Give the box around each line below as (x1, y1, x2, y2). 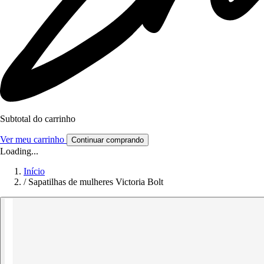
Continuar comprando (71, 136, 144, 145)
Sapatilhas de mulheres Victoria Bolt (28, 177, 163, 187)
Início (24, 166, 45, 177)
